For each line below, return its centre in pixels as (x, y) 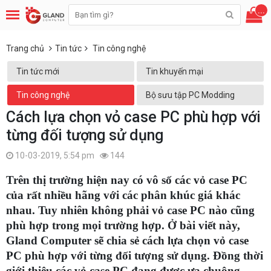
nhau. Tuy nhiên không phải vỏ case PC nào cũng (130, 211)
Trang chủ (25, 48)
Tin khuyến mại (175, 71)
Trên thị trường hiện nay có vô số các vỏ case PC (127, 180)
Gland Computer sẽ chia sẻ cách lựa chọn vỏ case (127, 241)
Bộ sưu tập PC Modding (190, 95)
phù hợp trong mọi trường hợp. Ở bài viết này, (123, 226)
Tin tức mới (38, 71)
